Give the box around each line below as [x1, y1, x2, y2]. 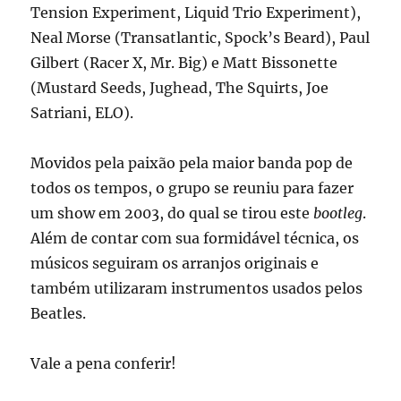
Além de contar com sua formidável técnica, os [30, 229, 360, 248]
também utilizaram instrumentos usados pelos [30, 279, 363, 298]
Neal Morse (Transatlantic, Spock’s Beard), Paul [30, 29, 371, 47]
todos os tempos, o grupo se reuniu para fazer [30, 179, 354, 198]
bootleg [313, 204, 363, 223]
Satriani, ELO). [30, 104, 134, 123]
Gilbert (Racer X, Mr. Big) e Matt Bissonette [30, 54, 338, 73]
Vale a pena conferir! [30, 354, 177, 373]
